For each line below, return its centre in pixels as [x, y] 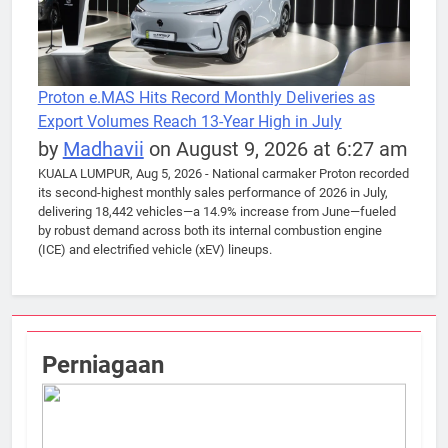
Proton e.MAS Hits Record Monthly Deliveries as [206, 97]
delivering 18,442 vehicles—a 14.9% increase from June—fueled [216, 211]
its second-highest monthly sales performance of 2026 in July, [212, 192]
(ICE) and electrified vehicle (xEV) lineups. [154, 249]
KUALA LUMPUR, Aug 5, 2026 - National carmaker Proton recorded [223, 173]
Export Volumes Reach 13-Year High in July [189, 121]
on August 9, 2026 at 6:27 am [275, 149]
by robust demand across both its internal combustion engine [209, 230]
